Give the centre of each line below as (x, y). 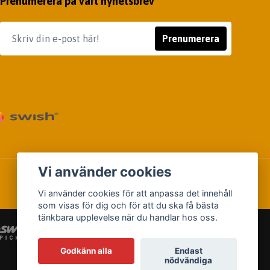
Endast (188, 251)
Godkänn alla (86, 251)
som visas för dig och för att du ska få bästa (129, 206)
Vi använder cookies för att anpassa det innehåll (135, 193)
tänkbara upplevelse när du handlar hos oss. (128, 218)
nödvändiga (189, 261)
